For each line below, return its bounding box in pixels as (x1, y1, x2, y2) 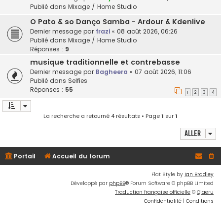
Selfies (68, 76, 87, 85)
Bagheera (96, 68, 128, 76)
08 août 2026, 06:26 (117, 27, 178, 36)
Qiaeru (197, 188, 214, 196)
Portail (14, 152, 36, 161)
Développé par (71, 180, 109, 187)
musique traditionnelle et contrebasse (30, 57, 180, 68)
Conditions (186, 197, 214, 205)
